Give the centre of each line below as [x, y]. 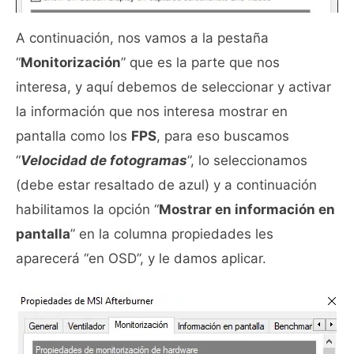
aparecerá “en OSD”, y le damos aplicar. [141, 258]
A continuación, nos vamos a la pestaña [142, 38]
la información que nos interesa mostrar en [152, 111]
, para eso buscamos [223, 136]
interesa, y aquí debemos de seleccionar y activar [173, 87]
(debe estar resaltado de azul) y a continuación [166, 185]
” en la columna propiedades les [172, 234]
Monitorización [71, 62]
